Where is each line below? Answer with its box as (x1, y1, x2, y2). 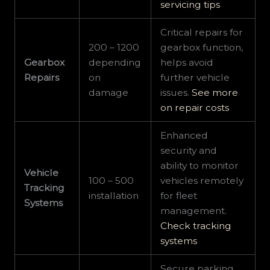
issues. (160, 87, 192, 99)
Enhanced (160, 130, 209, 142)
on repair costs (160, 102, 230, 114)
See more (192, 87, 239, 99)
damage (89, 87, 129, 99)
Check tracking (160, 220, 232, 232)
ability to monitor (160, 160, 239, 172)
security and (160, 145, 218, 157)
